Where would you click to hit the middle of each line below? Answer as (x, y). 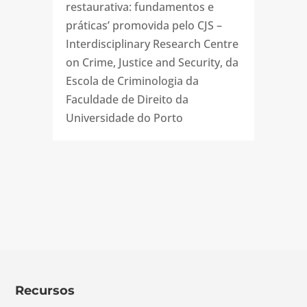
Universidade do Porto (124, 118)
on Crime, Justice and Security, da (152, 63)
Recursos (45, 291)
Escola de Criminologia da (132, 81)
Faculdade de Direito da (127, 100)
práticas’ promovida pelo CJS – (144, 26)
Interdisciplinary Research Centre (152, 44)
